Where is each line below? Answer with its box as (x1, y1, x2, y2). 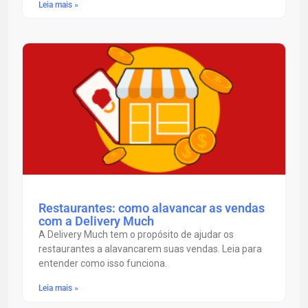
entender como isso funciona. (38, 258, 167, 269)
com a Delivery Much (38, 214, 154, 229)
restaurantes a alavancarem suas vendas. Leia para (38, 243, 262, 255)
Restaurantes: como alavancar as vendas (38, 201, 265, 216)
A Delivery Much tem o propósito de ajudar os (38, 229, 234, 241)
